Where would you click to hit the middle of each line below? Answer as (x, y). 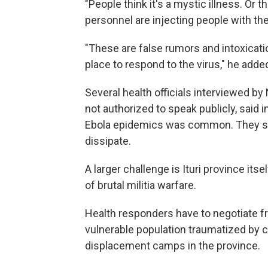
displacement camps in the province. (173, 246)
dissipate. (108, 141)
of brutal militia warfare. (141, 185)
